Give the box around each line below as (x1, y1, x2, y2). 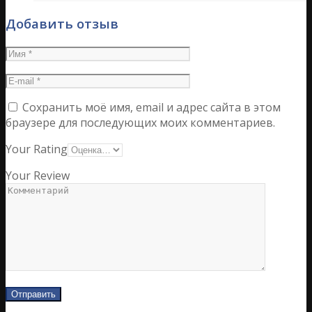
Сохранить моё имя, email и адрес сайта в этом (22, 99, 281, 115)
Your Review (6, 167, 70, 183)
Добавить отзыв (6, 14, 118, 32)
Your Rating (6, 141, 68, 157)
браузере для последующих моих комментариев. (6, 114, 275, 130)
